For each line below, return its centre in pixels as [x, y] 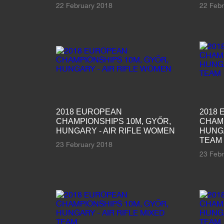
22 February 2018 [84, 5]
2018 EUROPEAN [89, 111]
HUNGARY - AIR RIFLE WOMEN [115, 130]
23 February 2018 [84, 144]
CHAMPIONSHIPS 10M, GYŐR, [113, 121]
